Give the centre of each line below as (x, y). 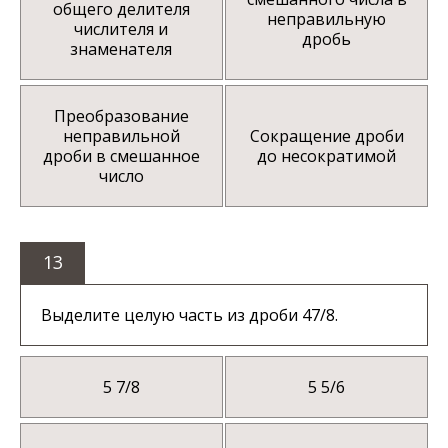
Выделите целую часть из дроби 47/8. (189, 314)
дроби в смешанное (121, 155)
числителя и (121, 28)
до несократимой (327, 155)
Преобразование (121, 115)
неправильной (121, 135)
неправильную (327, 18)
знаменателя (121, 48)
